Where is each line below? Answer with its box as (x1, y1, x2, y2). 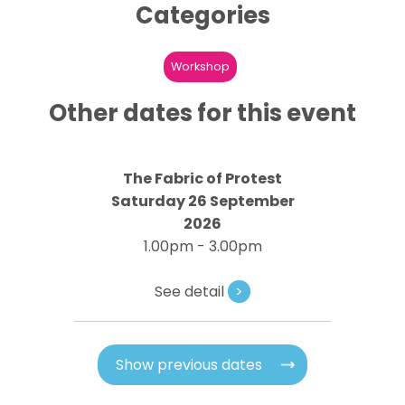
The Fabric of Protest (123, 168, 282, 189)
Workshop (171, 59, 230, 74)
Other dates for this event (49, 97, 356, 129)
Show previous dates (116, 354, 262, 375)
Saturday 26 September (110, 191, 295, 212)
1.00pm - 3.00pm (143, 236, 262, 257)
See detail (155, 281, 228, 302)
